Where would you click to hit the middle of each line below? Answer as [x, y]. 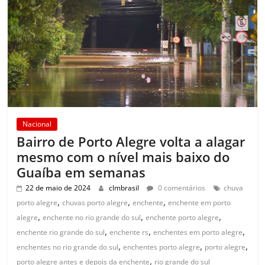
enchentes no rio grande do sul [68, 247]
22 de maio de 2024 [58, 188]
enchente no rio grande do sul [92, 218]
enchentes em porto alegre [198, 232]
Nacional [37, 124]
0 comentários [181, 188]
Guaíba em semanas [81, 172]
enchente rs [129, 232]
